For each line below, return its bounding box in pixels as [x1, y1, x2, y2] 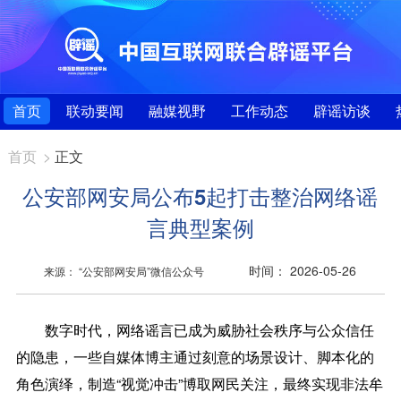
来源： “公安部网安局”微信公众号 [44, 262, 205, 278]
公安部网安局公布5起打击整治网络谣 [22, 180, 379, 211]
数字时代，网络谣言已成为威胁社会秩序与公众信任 [15, 319, 374, 340]
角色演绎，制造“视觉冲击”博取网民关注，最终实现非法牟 [15, 372, 383, 394]
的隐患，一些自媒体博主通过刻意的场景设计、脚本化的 [15, 346, 374, 367]
